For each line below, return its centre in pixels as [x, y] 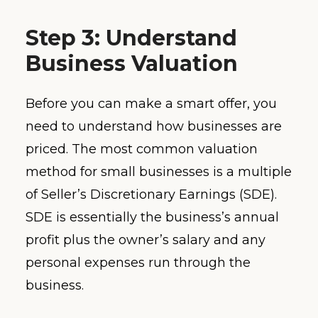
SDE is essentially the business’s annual [152, 218]
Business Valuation [132, 63]
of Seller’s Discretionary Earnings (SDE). [151, 195]
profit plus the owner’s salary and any [146, 240]
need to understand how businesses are [154, 127]
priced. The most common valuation [142, 149]
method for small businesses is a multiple [159, 172]
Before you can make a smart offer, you [151, 104]
